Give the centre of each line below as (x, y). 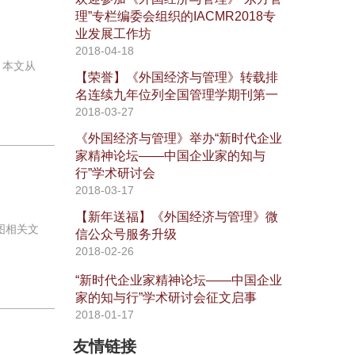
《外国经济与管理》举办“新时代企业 (178, 138)
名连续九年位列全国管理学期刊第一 (176, 94)
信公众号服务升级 (126, 234)
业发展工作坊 (113, 33)
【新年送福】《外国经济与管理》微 (176, 216)
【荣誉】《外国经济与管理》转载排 (176, 77)
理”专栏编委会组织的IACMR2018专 (175, 16)
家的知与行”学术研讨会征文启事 (166, 297)
